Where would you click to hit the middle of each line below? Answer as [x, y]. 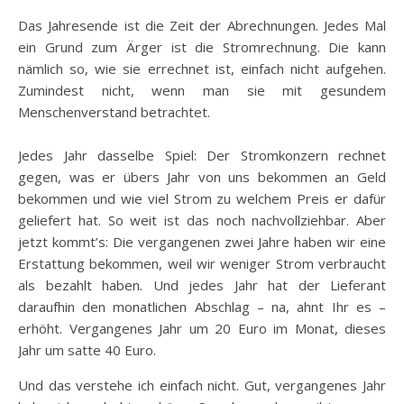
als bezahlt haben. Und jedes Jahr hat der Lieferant [202, 285]
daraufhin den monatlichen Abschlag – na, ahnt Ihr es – [202, 307]
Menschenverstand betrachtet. [114, 112]
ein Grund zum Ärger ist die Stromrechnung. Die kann [202, 47]
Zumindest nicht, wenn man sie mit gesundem [202, 90]
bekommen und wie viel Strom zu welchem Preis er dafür [202, 198]
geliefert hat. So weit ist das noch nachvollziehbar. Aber [202, 220]
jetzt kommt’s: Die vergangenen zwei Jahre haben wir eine [202, 242]
